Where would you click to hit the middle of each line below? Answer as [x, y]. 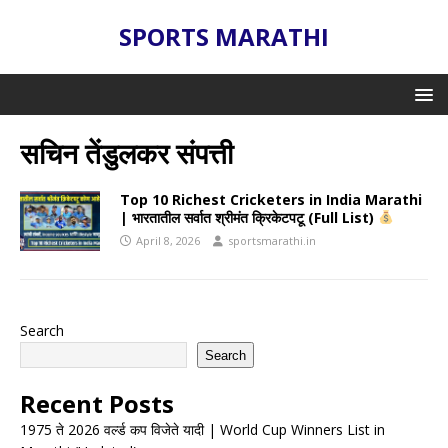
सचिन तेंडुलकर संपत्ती [126, 153]
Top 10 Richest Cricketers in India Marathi [271, 199]
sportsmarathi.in [272, 240]
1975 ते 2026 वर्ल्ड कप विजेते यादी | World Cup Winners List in [202, 429]
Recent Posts [97, 403]
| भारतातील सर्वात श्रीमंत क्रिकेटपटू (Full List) [249, 217]
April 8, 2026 [168, 240]
